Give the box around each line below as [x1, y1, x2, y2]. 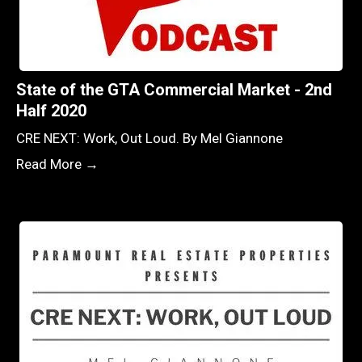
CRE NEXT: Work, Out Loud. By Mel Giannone [16, 129, 283, 146]
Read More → [16, 155, 99, 172]
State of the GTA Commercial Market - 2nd [16, 79, 332, 99]
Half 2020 [16, 100, 86, 120]
